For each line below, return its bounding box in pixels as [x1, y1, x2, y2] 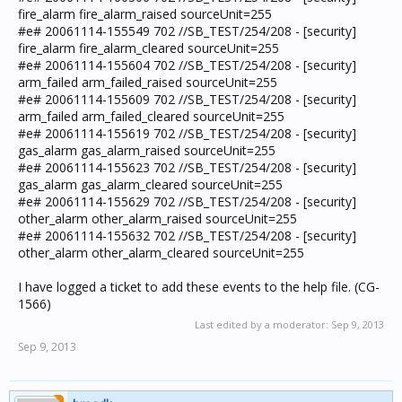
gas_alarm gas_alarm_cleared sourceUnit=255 [18, 176, 283, 193]
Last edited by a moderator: [195, 318, 331, 331]
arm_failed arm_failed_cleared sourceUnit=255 [18, 108, 284, 125]
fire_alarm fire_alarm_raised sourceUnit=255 [18, 5, 272, 22]
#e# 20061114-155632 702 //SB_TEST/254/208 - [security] [18, 227, 356, 244]
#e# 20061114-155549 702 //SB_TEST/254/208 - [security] [18, 22, 356, 39]
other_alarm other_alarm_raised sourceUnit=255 [18, 210, 297, 227]
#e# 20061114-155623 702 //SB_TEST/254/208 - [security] [18, 159, 356, 176]
